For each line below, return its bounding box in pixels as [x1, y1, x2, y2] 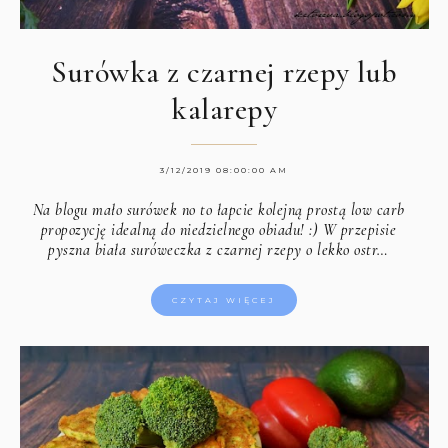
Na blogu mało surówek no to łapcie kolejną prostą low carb [32, 200, 405, 221]
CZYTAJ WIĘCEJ [172, 295, 277, 306]
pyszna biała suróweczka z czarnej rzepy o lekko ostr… [48, 240, 389, 261]
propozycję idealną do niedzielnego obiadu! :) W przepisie [40, 220, 397, 241]
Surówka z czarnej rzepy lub [51, 54, 398, 92]
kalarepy [171, 91, 278, 129]
